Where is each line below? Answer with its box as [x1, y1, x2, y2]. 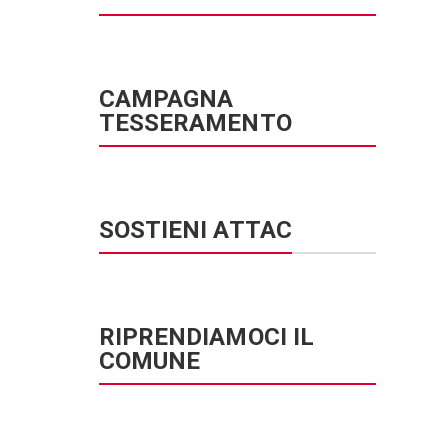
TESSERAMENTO [98, 108, 292, 137]
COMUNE [98, 346, 201, 375]
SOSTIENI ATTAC [98, 215, 292, 244]
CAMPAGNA [98, 84, 234, 113]
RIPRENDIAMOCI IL [98, 322, 315, 351]
